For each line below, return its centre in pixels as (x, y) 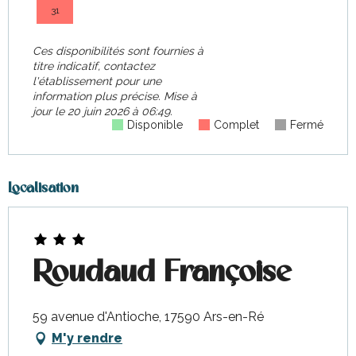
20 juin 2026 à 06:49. (118, 111)
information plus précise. (98, 96)
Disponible (155, 125)
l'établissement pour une (97, 81)
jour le (48, 111)
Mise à (180, 96)
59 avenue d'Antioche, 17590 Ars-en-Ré (148, 317)
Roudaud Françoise (162, 273)
